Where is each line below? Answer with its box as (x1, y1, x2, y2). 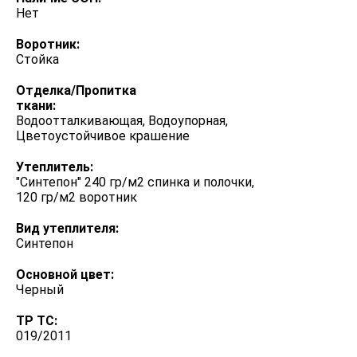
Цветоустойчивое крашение (16, 128, 190, 143)
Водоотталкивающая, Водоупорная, (16, 113, 228, 128)
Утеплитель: (16, 159, 93, 175)
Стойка (16, 52, 59, 67)
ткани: (16, 98, 56, 113)
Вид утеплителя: (16, 221, 119, 236)
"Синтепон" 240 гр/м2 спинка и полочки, (16, 175, 254, 190)
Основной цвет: (16, 267, 114, 282)
